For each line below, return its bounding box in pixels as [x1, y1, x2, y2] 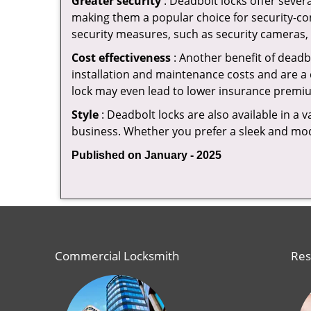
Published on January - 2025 [72, 149, 221, 161]
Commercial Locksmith [54, 248, 179, 264]
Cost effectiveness [72, 50, 171, 65]
